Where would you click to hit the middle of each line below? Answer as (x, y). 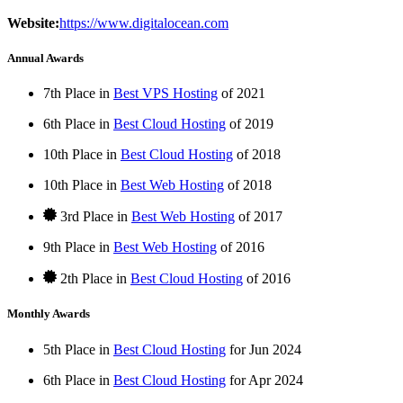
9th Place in (78, 247)
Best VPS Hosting (166, 94)
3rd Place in (94, 217)
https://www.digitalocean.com (144, 22)
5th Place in (78, 349)
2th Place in (94, 279)
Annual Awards (45, 58)
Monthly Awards (49, 314)
